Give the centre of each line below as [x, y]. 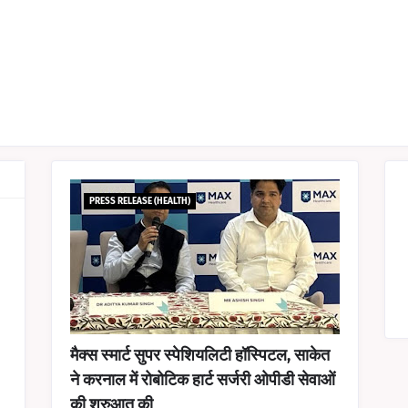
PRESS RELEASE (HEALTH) [139, 201]
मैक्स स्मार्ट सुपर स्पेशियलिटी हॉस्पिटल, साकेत [199, 355]
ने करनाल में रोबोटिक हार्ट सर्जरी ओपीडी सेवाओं [202, 380]
